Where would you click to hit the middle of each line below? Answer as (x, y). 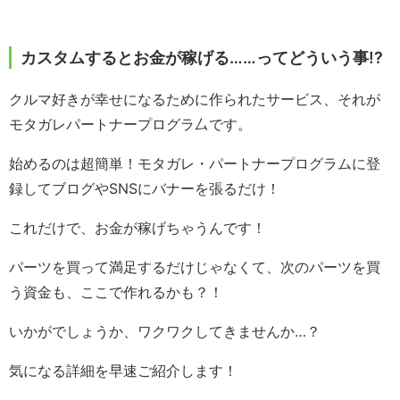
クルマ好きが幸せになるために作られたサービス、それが (195, 100)
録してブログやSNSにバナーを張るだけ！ (145, 189)
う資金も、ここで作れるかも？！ (116, 292)
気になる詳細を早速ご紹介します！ (123, 371)
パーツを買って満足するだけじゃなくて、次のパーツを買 (195, 267)
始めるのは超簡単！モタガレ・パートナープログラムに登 (195, 164)
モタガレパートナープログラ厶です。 (130, 125)
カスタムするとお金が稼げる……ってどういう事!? (202, 58)
